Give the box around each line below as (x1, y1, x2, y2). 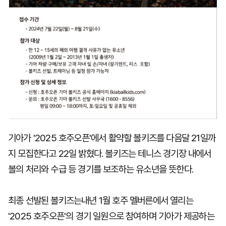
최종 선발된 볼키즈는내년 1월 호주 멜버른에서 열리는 (8, 195, 193, 206)
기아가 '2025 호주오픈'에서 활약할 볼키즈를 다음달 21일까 (8, 132, 216, 144)
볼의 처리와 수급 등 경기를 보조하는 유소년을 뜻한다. (8, 163, 194, 175)
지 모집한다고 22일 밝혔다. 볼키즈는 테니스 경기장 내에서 (8, 148, 211, 159)
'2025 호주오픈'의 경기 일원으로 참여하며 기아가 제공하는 (8, 210, 214, 222)
